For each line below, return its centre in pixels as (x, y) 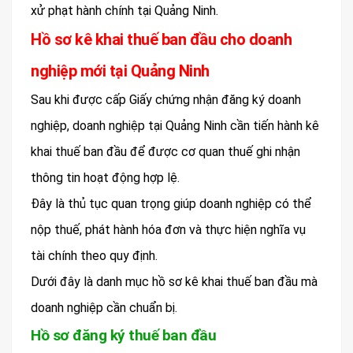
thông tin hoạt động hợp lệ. (105, 178)
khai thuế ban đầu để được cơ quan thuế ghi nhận (165, 152)
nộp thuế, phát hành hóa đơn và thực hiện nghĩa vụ (168, 230)
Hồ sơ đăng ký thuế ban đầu (123, 336)
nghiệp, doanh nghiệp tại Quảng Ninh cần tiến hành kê (175, 126)
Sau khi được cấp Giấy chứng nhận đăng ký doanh (166, 100)
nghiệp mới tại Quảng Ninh (120, 71)
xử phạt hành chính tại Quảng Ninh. (124, 11)
